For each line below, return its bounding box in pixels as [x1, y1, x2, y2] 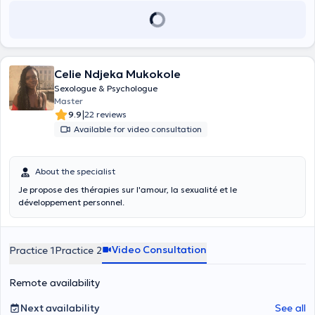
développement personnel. [18, 197, 124, 207]
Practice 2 [55, 244, 102, 257]
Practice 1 [9, 244, 55, 257]
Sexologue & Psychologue [54, 83, 157, 94]
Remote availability [9, 276, 100, 289]
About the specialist [35, 166, 115, 176]
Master [54, 96, 83, 106]
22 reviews [84, 109, 127, 120]
